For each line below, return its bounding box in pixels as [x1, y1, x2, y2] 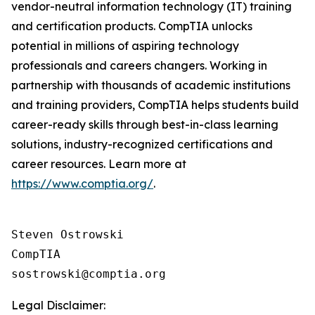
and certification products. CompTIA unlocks [11, 19, 252, 33]
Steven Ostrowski [11, 228, 124, 241]
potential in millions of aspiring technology [11, 39, 239, 53]
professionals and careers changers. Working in [11, 58, 267, 72]
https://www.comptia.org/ [11, 176, 153, 191]
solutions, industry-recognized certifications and [11, 137, 273, 151]
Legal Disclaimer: [11, 298, 105, 312]
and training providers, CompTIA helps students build [11, 98, 299, 112]
